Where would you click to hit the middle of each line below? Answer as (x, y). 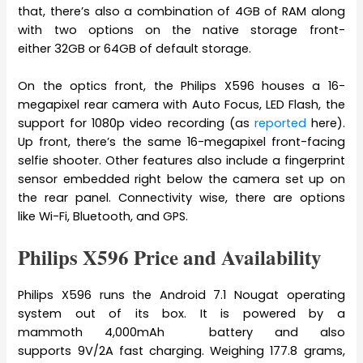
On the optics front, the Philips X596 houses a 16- (181, 86)
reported (280, 123)
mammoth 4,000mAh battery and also (181, 333)
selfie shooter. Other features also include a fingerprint (181, 160)
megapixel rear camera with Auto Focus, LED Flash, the (181, 105)
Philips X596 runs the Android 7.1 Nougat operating (181, 295)
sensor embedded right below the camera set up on (181, 179)
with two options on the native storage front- (181, 30)
